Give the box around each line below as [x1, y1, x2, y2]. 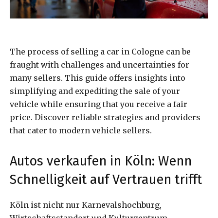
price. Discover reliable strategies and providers [10, 112, 200, 122]
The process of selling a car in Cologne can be [10, 46, 191, 56]
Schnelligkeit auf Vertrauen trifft [10, 171, 202, 187]
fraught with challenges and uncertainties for [10, 59, 189, 70]
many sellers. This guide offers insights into [10, 73, 185, 83]
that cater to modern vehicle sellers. [10, 125, 152, 135]
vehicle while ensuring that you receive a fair [10, 99, 187, 109]
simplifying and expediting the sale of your [10, 86, 180, 96]
